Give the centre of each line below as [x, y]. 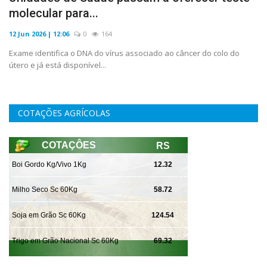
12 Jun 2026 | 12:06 [39, 33]
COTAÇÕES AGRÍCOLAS [64, 113]
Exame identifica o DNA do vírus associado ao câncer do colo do [124, 53]
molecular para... [54, 13]
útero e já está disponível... [58, 65]
